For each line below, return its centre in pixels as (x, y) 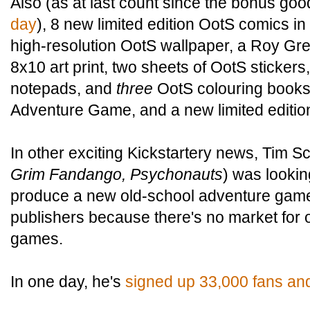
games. (37, 239)
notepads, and (63, 89)
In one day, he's (68, 282)
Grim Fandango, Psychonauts (117, 174)
